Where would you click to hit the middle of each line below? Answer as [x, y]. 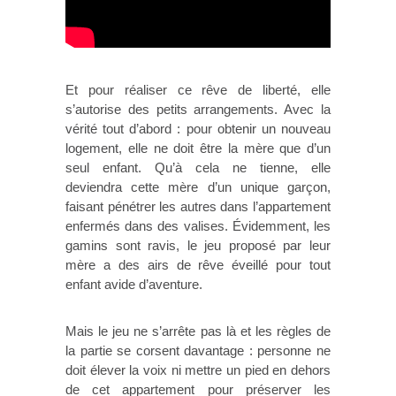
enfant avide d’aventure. [136, 285]
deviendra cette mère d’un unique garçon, [198, 187]
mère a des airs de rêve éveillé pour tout [198, 265]
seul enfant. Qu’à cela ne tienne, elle [198, 168]
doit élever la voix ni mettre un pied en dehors [198, 369]
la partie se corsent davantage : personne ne [198, 350]
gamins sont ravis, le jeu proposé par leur [198, 246]
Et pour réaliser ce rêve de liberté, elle [198, 90]
